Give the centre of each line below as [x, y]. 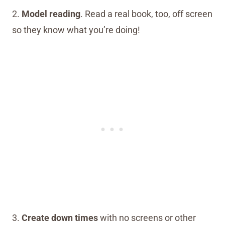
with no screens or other [148, 218]
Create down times [61, 218]
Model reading [51, 14]
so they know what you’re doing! [76, 30]
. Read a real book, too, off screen [146, 14]
